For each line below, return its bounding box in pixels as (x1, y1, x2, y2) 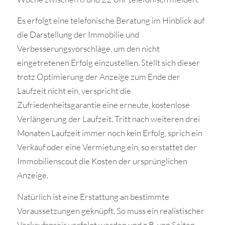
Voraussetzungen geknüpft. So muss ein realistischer (17, 205, 204, 216)
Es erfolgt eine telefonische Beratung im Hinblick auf (17, 15, 204, 26)
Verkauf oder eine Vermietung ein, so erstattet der (17, 142, 197, 153)
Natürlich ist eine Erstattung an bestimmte (17, 191, 169, 202)
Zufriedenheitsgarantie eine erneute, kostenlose (17, 99, 190, 110)
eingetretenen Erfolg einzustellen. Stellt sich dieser (17, 57, 200, 68)
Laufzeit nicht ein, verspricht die (17, 85, 131, 96)
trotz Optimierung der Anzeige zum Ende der (17, 71, 180, 82)
